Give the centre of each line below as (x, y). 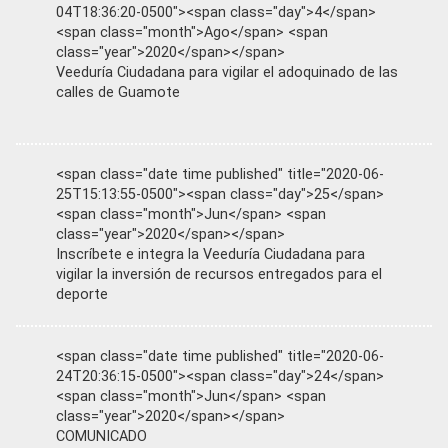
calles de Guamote (118, 93)
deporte (82, 295)
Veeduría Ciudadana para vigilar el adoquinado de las (227, 73)
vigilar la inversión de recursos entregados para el (219, 275)
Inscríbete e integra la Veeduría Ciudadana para (210, 255)
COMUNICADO (101, 437)
